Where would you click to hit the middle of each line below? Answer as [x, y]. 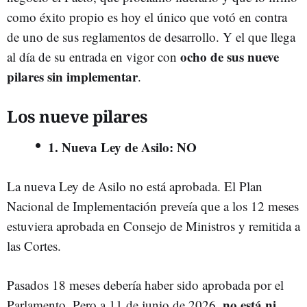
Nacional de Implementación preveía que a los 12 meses [153, 206]
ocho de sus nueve [230, 56]
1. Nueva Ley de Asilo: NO [122, 147]
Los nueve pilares [77, 116]
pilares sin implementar [72, 76]
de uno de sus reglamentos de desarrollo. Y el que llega [151, 36]
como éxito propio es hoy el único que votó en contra [147, 16]
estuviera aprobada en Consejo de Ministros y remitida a [153, 225]
